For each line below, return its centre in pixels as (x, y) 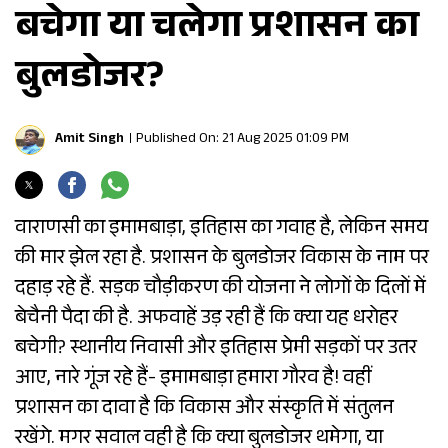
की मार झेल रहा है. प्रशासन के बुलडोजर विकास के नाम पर (222, 259)
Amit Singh (89, 139)
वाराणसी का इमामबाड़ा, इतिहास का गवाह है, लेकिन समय (221, 229)
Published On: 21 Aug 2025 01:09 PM (243, 139)
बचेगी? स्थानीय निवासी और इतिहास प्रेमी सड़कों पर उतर (216, 349)
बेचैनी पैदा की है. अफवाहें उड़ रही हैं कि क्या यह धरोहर (206, 319)
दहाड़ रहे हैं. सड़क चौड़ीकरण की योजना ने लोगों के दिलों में (220, 289)
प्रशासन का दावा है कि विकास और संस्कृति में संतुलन (204, 409)
